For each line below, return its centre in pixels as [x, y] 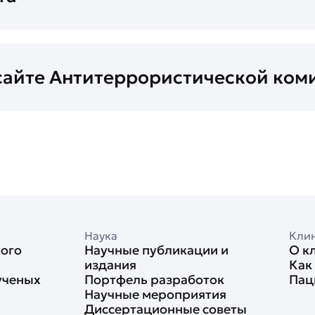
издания [110, 265]
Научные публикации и [156, 250]
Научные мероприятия [155, 294]
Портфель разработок [154, 279]
